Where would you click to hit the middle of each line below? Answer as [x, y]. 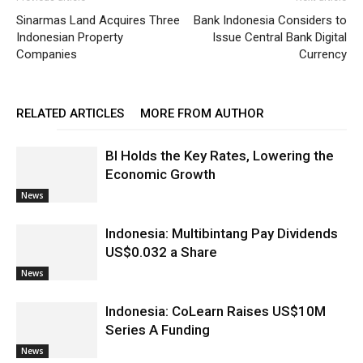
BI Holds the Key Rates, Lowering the [220, 156]
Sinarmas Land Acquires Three [98, 20]
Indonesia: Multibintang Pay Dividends [222, 233]
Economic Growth [160, 174]
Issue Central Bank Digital [280, 37]
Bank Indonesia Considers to [270, 20]
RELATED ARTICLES [70, 113]
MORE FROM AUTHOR [202, 113]
